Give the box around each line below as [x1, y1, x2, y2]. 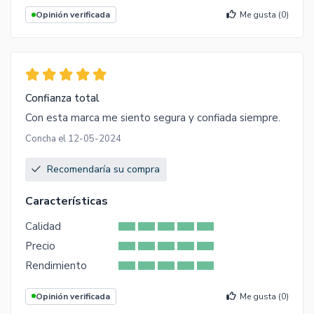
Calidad [25, 219, 61, 233]
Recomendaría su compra [47, 162, 160, 176]
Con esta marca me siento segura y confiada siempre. [25, 110, 280, 125]
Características [25, 193, 108, 209]
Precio [25, 238, 55, 253]
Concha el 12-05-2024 [25, 132, 121, 145]
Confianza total [25, 90, 100, 105]
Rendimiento [25, 258, 87, 273]
